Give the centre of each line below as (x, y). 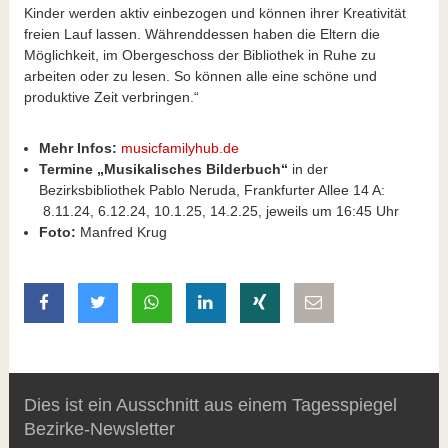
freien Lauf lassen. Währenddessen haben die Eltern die (201, 33)
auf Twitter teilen (166, 302)
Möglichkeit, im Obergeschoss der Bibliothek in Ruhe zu (199, 54)
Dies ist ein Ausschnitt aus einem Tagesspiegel (210, 404)
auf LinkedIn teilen (281, 302)
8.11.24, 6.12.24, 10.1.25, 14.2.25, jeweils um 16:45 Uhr (218, 210)
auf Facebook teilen (118, 302)
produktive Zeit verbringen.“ (111, 96)
